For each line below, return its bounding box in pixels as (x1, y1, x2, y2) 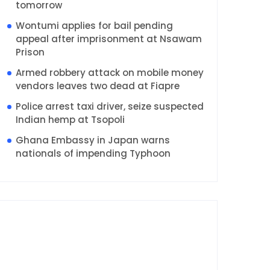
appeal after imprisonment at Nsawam (16, 32, 202, 45)
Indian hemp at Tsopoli (16, 113, 125, 126)
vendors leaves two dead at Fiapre (16, 79, 182, 92)
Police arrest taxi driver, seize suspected (16, 99, 204, 113)
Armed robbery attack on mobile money (16, 66, 204, 79)
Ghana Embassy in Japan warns (16, 133, 170, 146)
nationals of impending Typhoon (16, 146, 171, 160)
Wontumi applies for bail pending (16, 19, 173, 32)
